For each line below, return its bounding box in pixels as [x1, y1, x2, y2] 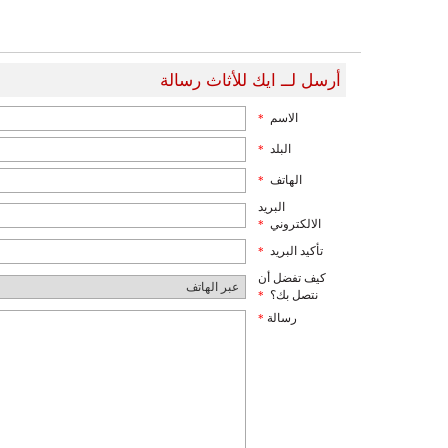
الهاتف [270, 173, 302, 187]
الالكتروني [270, 217, 321, 231]
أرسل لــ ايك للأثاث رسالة [160, 70, 341, 90]
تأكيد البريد [270, 244, 323, 258]
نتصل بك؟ [270, 288, 318, 302]
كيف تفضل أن [258, 271, 326, 285]
